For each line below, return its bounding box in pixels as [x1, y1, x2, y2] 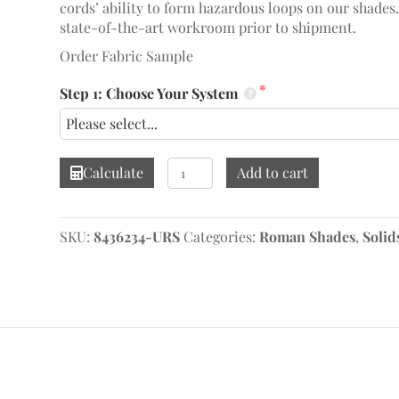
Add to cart [236, 163, 308, 182]
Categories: [183, 227, 259, 246]
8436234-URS [93, 227, 180, 246]
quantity [166, 235, 222, 254]
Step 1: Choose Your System [59, 84, 241, 102]
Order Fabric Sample [59, 46, 193, 65]
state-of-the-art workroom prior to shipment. [59, 18, 356, 37]
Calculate [82, 163, 143, 182]
